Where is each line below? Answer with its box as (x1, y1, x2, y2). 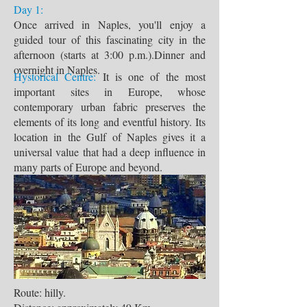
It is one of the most (102, 69, 206, 84)
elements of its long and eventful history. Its (14, 114, 206, 129)
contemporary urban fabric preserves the (14, 99, 206, 114)
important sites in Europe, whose (14, 84, 206, 99)
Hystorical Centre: (14, 69, 97, 84)
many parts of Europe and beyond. (14, 160, 162, 174)
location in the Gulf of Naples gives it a (14, 130, 206, 144)
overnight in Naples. (14, 62, 100, 77)
